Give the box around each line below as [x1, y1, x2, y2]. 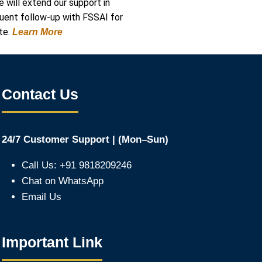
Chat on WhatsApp [22, 175, 104, 187]
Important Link [2, 233, 102, 250]
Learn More [12, 27, 65, 37]
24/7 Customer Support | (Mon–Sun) [2, 134, 168, 145]
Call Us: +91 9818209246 [22, 160, 132, 171]
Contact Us [2, 86, 78, 102]
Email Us [22, 191, 61, 202]
